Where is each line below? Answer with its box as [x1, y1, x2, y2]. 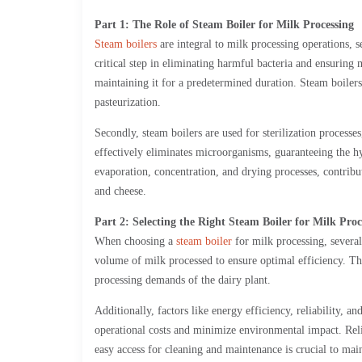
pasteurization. [95, 96, 161, 108]
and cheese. [95, 185, 146, 197]
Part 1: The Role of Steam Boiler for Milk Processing [95, 19, 354, 31]
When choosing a [95, 235, 176, 247]
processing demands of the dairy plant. [95, 274, 271, 286]
